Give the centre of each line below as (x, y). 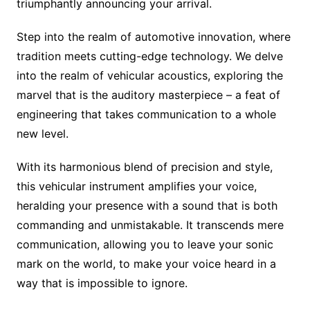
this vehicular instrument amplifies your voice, (136, 186)
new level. (42, 134)
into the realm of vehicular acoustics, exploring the (149, 76)
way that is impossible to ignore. (102, 283)
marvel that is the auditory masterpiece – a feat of (148, 95)
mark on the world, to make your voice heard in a (146, 264)
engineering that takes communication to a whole (146, 115)
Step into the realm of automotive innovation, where (153, 37)
